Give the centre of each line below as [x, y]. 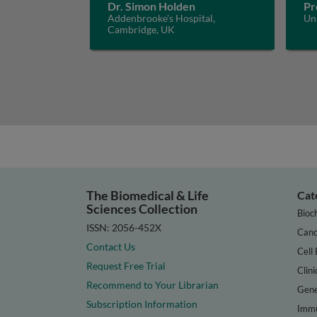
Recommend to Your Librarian [152, 284]
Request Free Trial [126, 265]
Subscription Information [142, 304]
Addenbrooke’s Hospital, [161, 18]
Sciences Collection [142, 209]
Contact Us [111, 246]
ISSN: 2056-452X [124, 227]
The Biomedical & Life [148, 195]
